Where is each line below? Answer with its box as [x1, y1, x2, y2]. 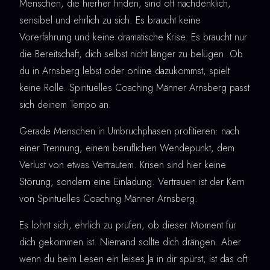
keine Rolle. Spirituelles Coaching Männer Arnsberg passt [19, 81, 250, 95]
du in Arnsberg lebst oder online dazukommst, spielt [19, 64, 230, 78]
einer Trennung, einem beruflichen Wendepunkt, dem [19, 141, 234, 155]
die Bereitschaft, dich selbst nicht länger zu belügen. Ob [19, 47, 243, 61]
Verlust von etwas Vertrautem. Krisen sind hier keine [19, 158, 226, 172]
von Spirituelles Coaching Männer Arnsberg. [19, 192, 198, 206]
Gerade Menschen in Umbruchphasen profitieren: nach [19, 124, 239, 139]
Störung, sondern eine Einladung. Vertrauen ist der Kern [19, 175, 245, 189]
